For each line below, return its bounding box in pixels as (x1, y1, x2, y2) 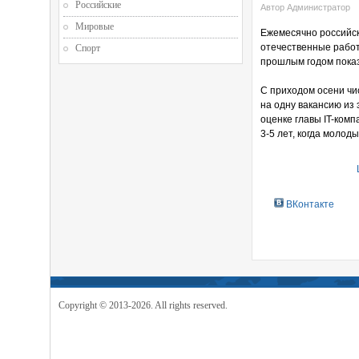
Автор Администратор (260, 2, 350, 12)
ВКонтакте (283, 198, 334, 210)
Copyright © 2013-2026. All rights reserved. (58, 300, 228, 311)
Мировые (75, 21, 114, 32)
